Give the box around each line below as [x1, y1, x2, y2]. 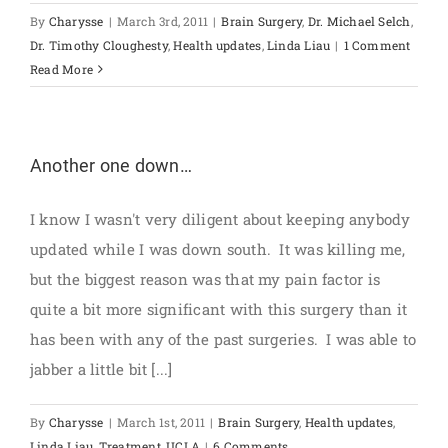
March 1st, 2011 [116, 414, 206, 430]
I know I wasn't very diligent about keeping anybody [30, 209, 411, 229]
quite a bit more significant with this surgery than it [30, 299, 408, 319]
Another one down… [30, 155, 192, 176]
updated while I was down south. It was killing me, [30, 239, 406, 259]
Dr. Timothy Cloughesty [30, 37, 168, 53]
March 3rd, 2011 [116, 13, 209, 29]
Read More [30, 61, 94, 77]
